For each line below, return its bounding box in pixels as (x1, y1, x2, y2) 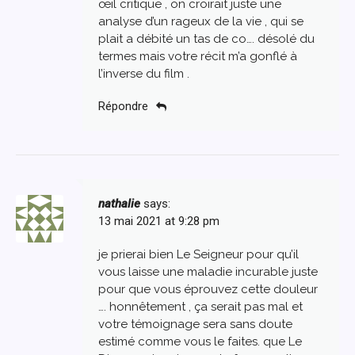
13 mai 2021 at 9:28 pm (98, 214, 219, 229)
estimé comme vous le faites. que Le (98, 334, 302, 349)
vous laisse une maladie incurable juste (98, 265, 318, 280)
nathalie (98, 197, 140, 212)
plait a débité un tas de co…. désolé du (98, 31, 315, 46)
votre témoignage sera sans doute (98, 317, 292, 332)
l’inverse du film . (98, 66, 189, 81)
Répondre (98, 99, 148, 114)
